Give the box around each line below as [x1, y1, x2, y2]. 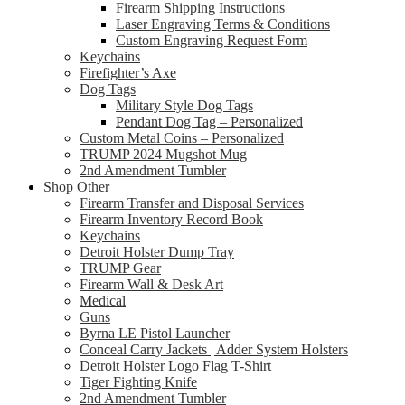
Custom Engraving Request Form [116, 33, 307, 48]
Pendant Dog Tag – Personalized [116, 114, 303, 129]
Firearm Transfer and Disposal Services [80, 195, 304, 211]
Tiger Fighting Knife [80, 374, 197, 390]
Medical [80, 293, 126, 308]
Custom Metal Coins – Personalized [80, 130, 284, 146]
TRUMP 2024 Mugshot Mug [80, 146, 247, 162]
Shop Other [43, 179, 109, 194]
